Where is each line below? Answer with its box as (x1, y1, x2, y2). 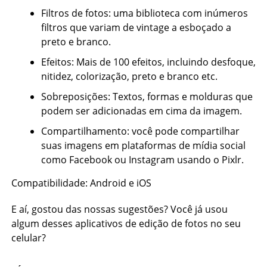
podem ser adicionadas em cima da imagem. (41, 104, 242, 117)
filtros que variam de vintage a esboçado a (41, 21, 231, 34)
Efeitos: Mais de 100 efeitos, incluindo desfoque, (41, 55, 256, 69)
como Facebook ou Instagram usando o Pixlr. (41, 153, 244, 166)
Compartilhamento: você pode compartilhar (41, 125, 240, 138)
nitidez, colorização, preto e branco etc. (41, 70, 218, 83)
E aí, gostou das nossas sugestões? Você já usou (11, 203, 228, 216)
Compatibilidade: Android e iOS (11, 176, 151, 190)
